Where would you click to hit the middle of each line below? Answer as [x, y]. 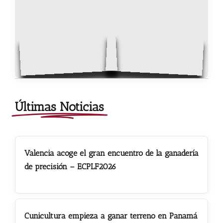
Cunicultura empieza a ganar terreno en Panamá [111, 216]
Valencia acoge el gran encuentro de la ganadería [111, 153]
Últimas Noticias [59, 106]
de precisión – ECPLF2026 [70, 166]
